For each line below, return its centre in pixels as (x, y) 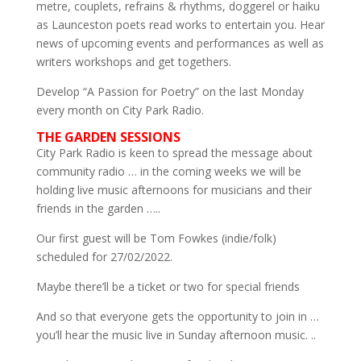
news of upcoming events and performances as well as (180, 43)
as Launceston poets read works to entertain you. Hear (180, 24)
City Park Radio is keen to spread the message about (174, 152)
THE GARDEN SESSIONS (108, 137)
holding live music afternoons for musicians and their (174, 189)
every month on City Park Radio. (120, 110)
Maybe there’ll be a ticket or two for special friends (168, 286)
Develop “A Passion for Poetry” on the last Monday (170, 91)
